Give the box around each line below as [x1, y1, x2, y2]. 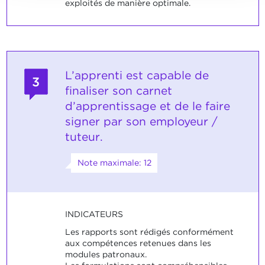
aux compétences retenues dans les [64, 238, 211, 248]
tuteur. [64, 130, 103, 144]
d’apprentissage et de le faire [64, 99, 230, 114]
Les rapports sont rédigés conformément [64, 227, 234, 237]
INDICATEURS [64, 209, 123, 219]
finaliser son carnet [64, 84, 172, 98]
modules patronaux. [64, 249, 147, 259]
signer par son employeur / [64, 115, 218, 129]
